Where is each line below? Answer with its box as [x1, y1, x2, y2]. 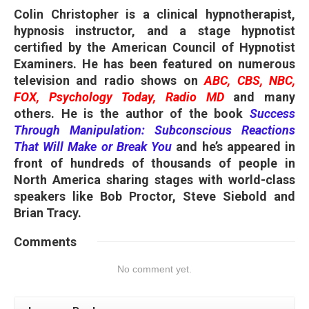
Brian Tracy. [14, 205, 81, 220]
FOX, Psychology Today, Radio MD [14, 89, 224, 104]
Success [250, 106, 295, 121]
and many [223, 89, 296, 104]
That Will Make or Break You [14, 139, 172, 154]
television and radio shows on [14, 72, 205, 88]
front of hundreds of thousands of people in [14, 155, 295, 170]
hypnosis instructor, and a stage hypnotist [14, 23, 295, 38]
